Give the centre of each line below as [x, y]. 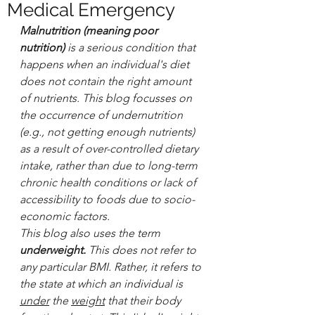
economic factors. [65, 216]
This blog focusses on [139, 98]
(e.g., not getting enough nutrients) [109, 132]
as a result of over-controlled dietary [110, 149]
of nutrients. [50, 98]
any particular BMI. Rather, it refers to [112, 267]
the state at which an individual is [103, 284]
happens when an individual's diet [106, 64]
